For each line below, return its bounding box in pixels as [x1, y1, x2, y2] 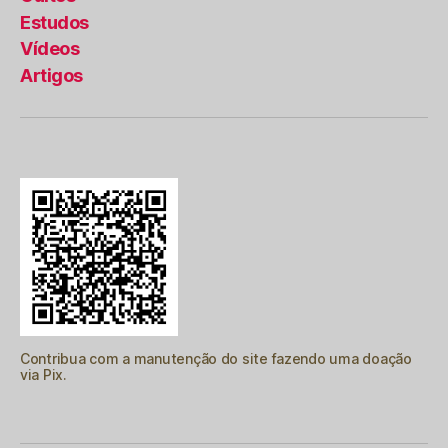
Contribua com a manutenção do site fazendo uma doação [20, 349, 412, 367]
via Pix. [20, 365, 67, 383]
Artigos [20, 64, 83, 86]
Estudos [20, 11, 89, 33]
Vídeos [20, 38, 80, 60]
